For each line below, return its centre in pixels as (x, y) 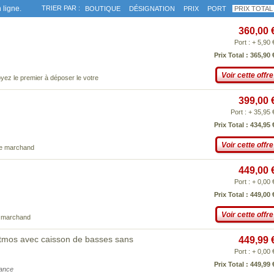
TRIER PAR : (61, 8)
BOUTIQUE (103, 9)
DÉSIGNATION (152, 9)
